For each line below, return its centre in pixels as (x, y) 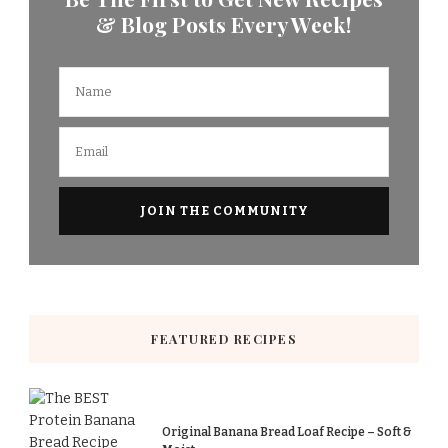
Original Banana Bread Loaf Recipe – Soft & (286, 431)
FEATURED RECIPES (224, 338)
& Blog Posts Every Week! (224, 23)
